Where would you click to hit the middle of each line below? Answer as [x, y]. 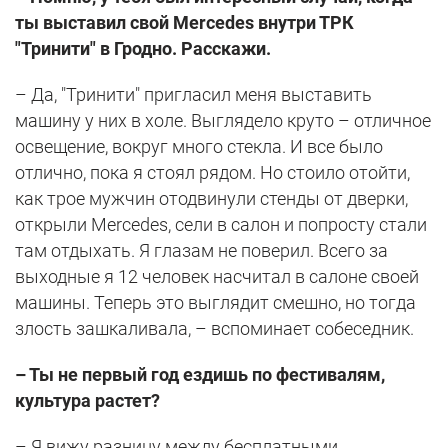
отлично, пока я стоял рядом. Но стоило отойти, [212, 172]
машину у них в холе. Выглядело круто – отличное [223, 120]
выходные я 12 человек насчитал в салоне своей [217, 276]
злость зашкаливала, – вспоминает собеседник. [214, 328]
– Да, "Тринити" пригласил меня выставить [193, 94]
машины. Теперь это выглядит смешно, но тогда [215, 302]
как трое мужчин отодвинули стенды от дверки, [211, 198]
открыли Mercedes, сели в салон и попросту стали [221, 224]
